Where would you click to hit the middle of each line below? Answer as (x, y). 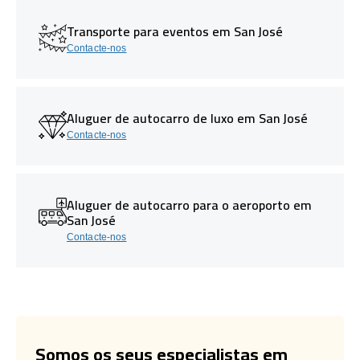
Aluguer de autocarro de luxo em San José (187, 118)
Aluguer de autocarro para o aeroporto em (189, 205)
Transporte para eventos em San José (175, 31)
